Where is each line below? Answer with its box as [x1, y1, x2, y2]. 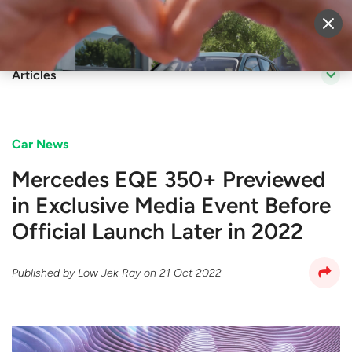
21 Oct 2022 [159, 266, 222, 280]
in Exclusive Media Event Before [12, 192, 331, 218]
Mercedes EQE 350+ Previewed [12, 166, 326, 192]
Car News [12, 137, 68, 152]
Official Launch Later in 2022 [12, 218, 303, 244]
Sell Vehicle [161, 18, 228, 34]
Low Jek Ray [78, 266, 141, 280]
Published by [12, 266, 78, 280]
